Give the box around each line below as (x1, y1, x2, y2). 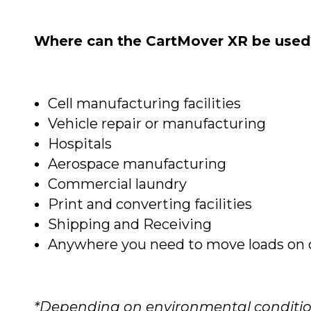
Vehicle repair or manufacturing (48, 115, 266, 133)
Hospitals (48, 135, 112, 153)
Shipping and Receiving (48, 216, 212, 233)
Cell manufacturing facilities (48, 95, 241, 112)
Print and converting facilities (48, 196, 252, 213)
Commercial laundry (48, 176, 187, 193)
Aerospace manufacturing (48, 155, 226, 173)
